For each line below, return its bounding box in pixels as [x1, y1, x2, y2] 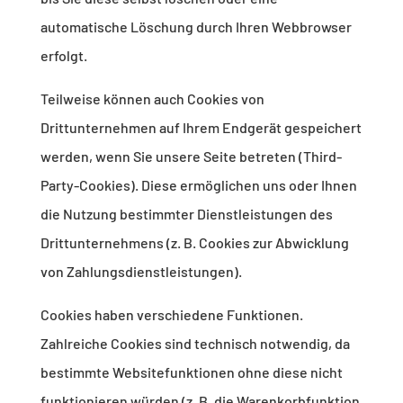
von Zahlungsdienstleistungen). [40, 263, 242, 281]
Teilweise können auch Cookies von [40, 90, 264, 108]
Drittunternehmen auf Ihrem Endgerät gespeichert [40, 119, 362, 137]
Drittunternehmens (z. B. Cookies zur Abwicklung [40, 234, 349, 252]
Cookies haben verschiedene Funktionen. [40, 306, 303, 324]
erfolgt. [40, 47, 87, 65]
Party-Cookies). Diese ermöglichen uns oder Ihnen [40, 176, 357, 194]
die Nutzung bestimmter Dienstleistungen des [40, 205, 333, 223]
